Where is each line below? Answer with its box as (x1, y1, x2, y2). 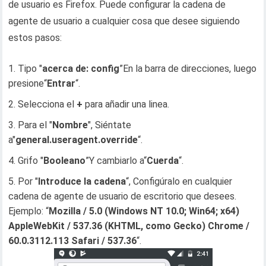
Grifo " (18, 154, 44, 166)
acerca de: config (42, 62, 120, 74)
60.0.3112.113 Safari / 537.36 (8, 235, 137, 246)
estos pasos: (8, 31, 62, 43)
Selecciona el (18, 98, 77, 110)
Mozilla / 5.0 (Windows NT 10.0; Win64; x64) (49, 205, 240, 217)
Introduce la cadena (38, 175, 126, 187)
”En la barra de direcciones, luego (119, 62, 257, 74)
